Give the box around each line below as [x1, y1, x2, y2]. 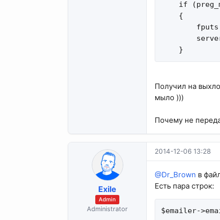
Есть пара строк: [155, 181, 214, 191]
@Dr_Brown [155, 169, 196, 179]
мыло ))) [155, 92, 184, 102]
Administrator [87, 205, 128, 213]
